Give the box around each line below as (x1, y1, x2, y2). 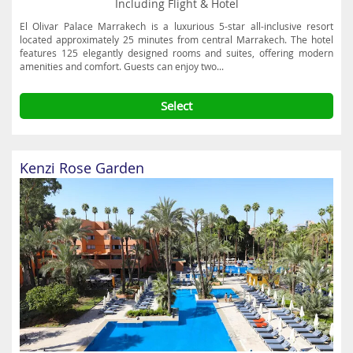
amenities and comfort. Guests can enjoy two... (20, 60, 224, 72)
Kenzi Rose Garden (20, 158, 144, 177)
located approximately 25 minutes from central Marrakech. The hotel (20, 33, 333, 46)
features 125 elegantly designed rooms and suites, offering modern (20, 46, 333, 59)
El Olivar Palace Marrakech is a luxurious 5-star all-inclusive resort (20, 20, 333, 32)
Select (161, 98, 192, 113)
